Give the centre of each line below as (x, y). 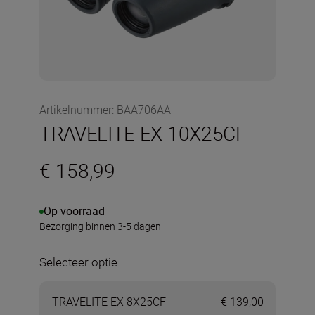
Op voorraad (74, 211)
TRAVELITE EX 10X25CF (143, 133)
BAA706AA (144, 110)
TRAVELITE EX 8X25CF (109, 301)
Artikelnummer (76, 110)
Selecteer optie (78, 262)
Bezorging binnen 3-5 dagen (100, 226)
